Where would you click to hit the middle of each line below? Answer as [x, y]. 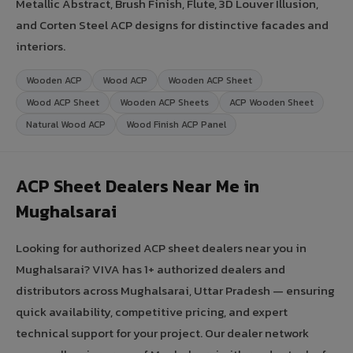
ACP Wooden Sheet [271, 102]
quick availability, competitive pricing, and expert [152, 311]
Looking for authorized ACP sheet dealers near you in [161, 247]
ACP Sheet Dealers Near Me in [137, 186]
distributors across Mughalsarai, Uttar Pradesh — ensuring [175, 290]
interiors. [41, 46]
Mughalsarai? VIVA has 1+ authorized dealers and [150, 269]
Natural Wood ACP [66, 124]
